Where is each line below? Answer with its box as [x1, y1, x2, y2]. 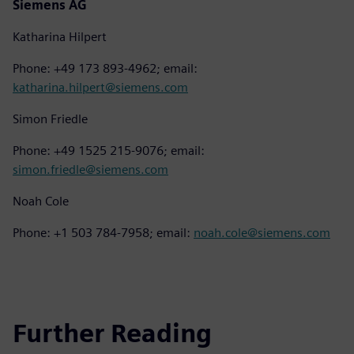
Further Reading [13, 318, 212, 349]
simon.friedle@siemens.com [13, 161, 168, 177]
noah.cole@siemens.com [194, 224, 330, 240]
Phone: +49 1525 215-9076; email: [13, 142, 205, 158]
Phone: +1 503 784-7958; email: [13, 224, 194, 240]
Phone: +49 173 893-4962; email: [13, 60, 198, 76]
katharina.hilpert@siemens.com [13, 79, 188, 95]
